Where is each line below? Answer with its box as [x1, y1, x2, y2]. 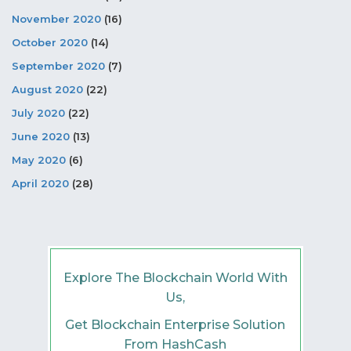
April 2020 [12, 176, 69, 190]
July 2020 [12, 106, 65, 119]
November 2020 [12, 12, 101, 25]
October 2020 [12, 35, 88, 49]
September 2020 [12, 59, 105, 72]
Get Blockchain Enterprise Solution [65, 317, 286, 332]
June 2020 [12, 129, 70, 143]
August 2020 [12, 82, 83, 96]
